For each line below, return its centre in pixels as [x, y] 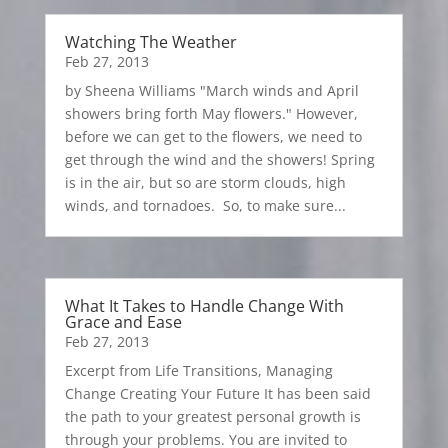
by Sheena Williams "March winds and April [211, 90]
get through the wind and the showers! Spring [219, 159]
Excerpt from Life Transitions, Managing [198, 370]
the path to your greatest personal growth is [212, 416]
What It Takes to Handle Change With [204, 305]
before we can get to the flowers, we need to [213, 136]
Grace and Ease [123, 321]
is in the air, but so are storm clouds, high [205, 182]
